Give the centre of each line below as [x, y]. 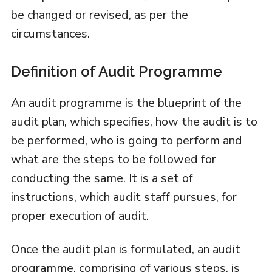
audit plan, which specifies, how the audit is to [134, 122]
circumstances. [50, 34]
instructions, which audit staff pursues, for [124, 197]
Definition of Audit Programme [116, 72]
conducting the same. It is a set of [102, 178]
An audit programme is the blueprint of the [126, 103]
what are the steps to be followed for [113, 160]
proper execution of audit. [80, 216]
